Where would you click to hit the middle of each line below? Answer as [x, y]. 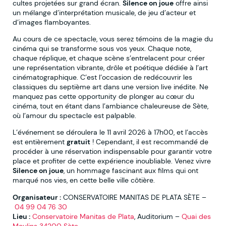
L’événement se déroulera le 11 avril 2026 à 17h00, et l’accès [110, 132]
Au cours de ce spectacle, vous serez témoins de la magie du [113, 39]
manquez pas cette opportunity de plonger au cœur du [103, 96]
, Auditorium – [158, 216]
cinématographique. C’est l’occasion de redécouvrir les [102, 77]
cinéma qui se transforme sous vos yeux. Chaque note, [102, 48]
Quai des [196, 216]
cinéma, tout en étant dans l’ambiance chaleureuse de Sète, [110, 106]
